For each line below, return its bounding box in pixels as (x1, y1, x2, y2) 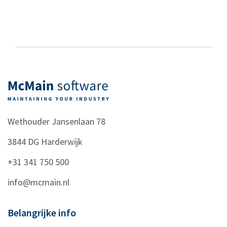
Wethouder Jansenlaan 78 (8, 116, 105, 128)
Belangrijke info (8, 206, 76, 219)
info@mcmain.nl (8, 176, 69, 188)
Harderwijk (41, 136, 83, 148)
